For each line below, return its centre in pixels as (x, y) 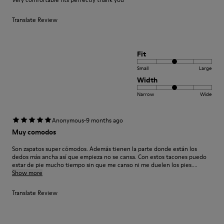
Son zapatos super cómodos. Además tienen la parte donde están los (104, 149)
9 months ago (104, 120)
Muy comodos (34, 132)
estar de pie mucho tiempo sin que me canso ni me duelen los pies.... (105, 165)
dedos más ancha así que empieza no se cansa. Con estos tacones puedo (109, 157)
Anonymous (68, 120)
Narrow (145, 94)
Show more (27, 173)
